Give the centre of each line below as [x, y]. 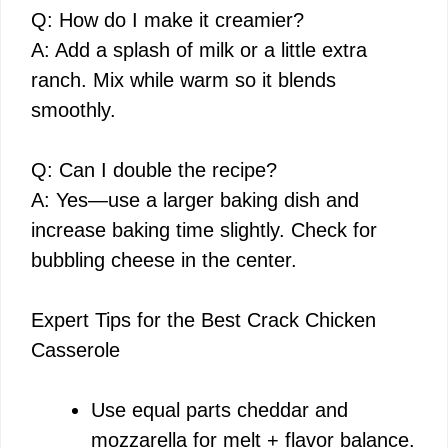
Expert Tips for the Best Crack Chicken [203, 319]
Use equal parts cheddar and [219, 409]
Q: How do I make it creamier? [167, 19]
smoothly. [73, 109]
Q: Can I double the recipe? [154, 169]
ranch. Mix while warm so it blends [183, 79]
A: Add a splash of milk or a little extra [199, 49]
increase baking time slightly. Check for [204, 229]
